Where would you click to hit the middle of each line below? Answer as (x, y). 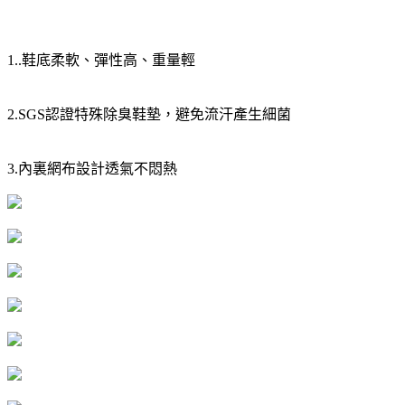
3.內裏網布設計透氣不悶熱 (92, 168)
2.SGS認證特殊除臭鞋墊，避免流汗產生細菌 (149, 114)
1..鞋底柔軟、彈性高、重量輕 (101, 60)
